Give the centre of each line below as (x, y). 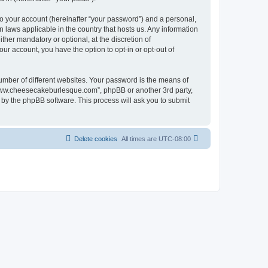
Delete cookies (96, 138)
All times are (140, 138)
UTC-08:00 (175, 138)
